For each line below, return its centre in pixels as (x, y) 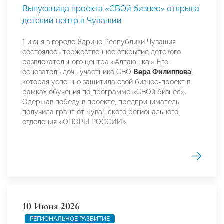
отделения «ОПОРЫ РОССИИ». (75, 122)
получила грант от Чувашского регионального (100, 112)
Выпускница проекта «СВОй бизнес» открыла (111, 9)
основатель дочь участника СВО (78, 72)
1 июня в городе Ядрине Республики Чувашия (99, 42)
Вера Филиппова (162, 72)
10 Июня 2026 (51, 207)
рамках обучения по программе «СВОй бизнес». (104, 92)
